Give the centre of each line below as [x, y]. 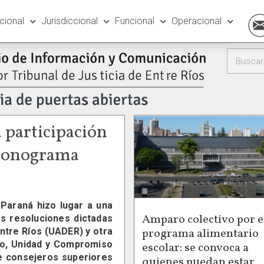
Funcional [134, 21]
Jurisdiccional [69, 21]
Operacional [196, 21]
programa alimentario [200, 234]
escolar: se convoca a [195, 248]
